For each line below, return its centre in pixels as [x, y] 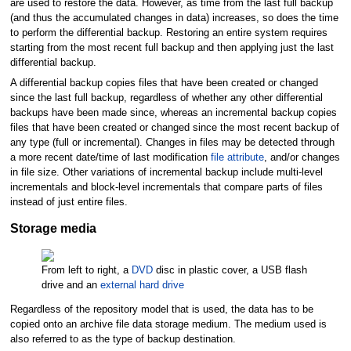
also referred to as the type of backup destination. [123, 340]
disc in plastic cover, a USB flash [230, 270]
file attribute [237, 157]
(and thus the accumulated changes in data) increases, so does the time [174, 18]
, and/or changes [302, 157]
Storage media [53, 228]
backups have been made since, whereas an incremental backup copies [173, 112]
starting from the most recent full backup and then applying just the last [172, 48]
